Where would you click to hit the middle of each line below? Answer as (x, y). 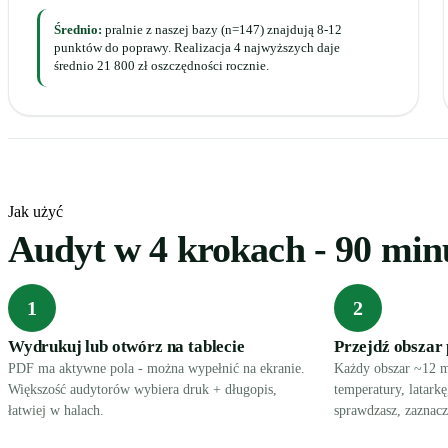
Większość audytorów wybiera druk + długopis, (142, 389)
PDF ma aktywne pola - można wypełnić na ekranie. (156, 368)
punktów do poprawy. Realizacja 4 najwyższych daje (197, 47)
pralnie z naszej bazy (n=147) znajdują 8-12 (222, 29)
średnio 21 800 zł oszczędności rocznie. (161, 65)
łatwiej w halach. (56, 410)
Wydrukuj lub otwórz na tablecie (126, 346)
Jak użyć (35, 211)
